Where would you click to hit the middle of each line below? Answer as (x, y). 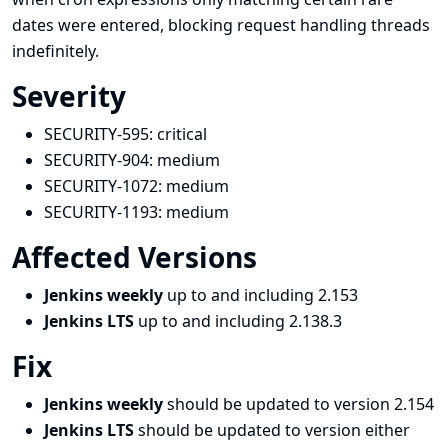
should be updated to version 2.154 (300, 404)
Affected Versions (138, 257)
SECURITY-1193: (105, 212)
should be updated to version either (274, 430)
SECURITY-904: (100, 160)
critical (182, 134)
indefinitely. (55, 51)
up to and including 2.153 (262, 295)
